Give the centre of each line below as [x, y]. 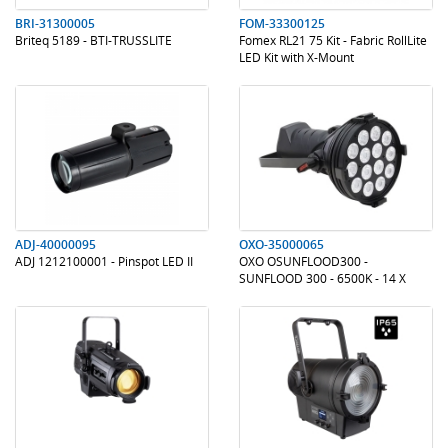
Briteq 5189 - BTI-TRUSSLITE [93, 40]
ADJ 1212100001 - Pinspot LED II [104, 261]
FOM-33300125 [282, 23]
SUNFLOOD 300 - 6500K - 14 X [322, 278]
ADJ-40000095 [55, 244]
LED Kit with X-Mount [296, 57]
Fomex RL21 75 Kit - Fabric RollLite [333, 40]
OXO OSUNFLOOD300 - [303, 261]
